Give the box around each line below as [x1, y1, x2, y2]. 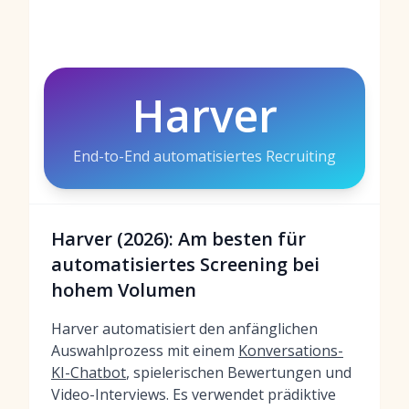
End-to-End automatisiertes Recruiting [73, 146, 336, 166]
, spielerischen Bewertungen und [126, 362, 351, 383]
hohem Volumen [51, 278, 196, 302]
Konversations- [238, 341, 343, 361]
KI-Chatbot [51, 362, 126, 383]
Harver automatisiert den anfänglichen [51, 319, 318, 339]
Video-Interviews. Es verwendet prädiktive [51, 384, 336, 404]
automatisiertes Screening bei [51, 252, 320, 277]
